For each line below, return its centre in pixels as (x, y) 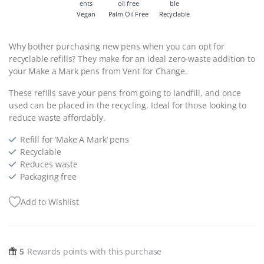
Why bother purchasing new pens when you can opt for (117, 46)
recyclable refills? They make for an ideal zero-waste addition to (132, 58)
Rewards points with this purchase (94, 251)
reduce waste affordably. (57, 117)
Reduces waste (49, 164)
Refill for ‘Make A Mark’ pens (74, 139)
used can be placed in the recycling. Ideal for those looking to (128, 105)
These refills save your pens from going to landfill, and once (125, 93)
